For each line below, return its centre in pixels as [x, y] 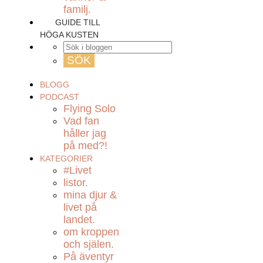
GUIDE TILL [77, 22]
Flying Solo [90, 109]
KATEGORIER [66, 159]
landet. [79, 220]
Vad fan [81, 121]
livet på [80, 207]
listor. [76, 183]
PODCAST [60, 97]
